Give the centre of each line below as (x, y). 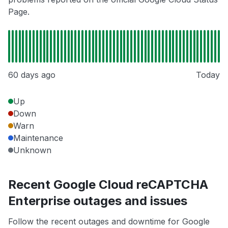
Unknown (32, 150)
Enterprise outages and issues (98, 201)
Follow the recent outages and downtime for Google (109, 221)
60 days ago (32, 75)
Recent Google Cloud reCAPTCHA (108, 184)
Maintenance (38, 138)
